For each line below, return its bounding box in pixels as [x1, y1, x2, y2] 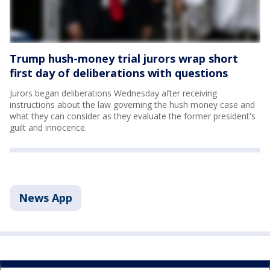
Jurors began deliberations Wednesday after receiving [10, 87, 217, 99]
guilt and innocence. [10, 122, 87, 134]
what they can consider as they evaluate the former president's [10, 110, 256, 122]
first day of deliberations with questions [10, 66, 228, 81]
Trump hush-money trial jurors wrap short [10, 51, 238, 66]
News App [19, 190, 72, 206]
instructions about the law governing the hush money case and [10, 99, 255, 111]
